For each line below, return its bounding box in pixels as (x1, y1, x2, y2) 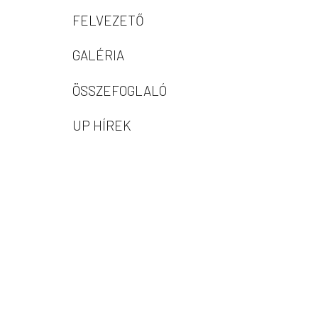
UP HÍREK (72, 116, 131, 133)
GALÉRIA (72, 47, 124, 64)
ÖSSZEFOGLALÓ (72, 82, 167, 99)
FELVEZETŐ (72, 11, 144, 28)
